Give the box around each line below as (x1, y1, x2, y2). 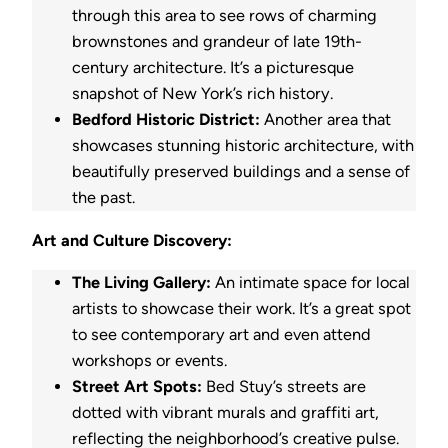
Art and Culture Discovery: (32, 230, 232, 250)
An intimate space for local (211, 272, 410, 292)
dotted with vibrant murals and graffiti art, (72, 402, 379, 422)
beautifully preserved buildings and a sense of (72, 162, 410, 182)
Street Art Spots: (72, 376, 202, 396)
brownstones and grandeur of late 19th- (72, 32, 362, 52)
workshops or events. (72, 350, 227, 370)
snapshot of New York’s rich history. (72, 84, 333, 104)
